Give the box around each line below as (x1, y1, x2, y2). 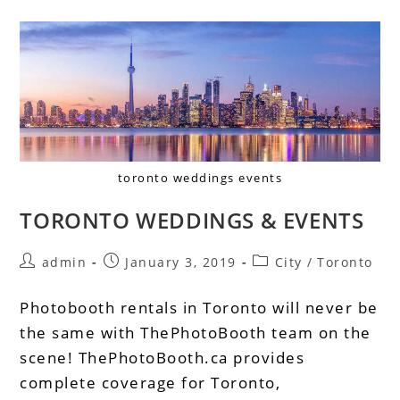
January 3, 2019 (125, 253, 237, 271)
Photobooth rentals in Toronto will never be (20, 296, 379, 318)
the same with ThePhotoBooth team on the (20, 321, 371, 343)
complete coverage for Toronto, (20, 371, 281, 393)
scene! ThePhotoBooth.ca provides (20, 346, 305, 368)
